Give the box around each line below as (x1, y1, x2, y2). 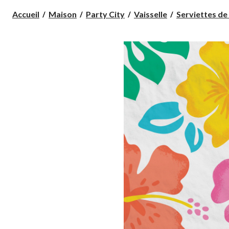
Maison (49, 9, 77, 19)
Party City (86, 9, 125, 19)
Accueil (12, 9, 39, 19)
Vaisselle (134, 9, 167, 19)
